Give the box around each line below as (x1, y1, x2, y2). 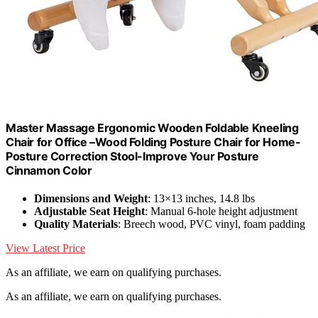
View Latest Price (6, 242, 85, 255)
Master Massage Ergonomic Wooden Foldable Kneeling (6, 120, 299, 135)
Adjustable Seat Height (34, 205, 145, 218)
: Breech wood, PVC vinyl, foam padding (118, 218, 305, 231)
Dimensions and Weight (34, 192, 148, 205)
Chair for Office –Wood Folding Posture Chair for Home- (6, 134, 301, 149)
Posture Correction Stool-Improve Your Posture (6, 148, 260, 163)
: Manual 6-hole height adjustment (145, 205, 297, 218)
